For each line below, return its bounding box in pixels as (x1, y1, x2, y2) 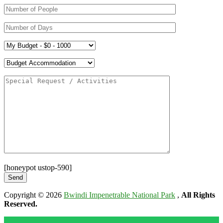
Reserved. (4, 199, 37, 208)
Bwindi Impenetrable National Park (64, 190, 175, 199)
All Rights (181, 190, 215, 199)
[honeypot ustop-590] (4, 163, 72, 172)
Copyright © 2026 (4, 190, 64, 199)
